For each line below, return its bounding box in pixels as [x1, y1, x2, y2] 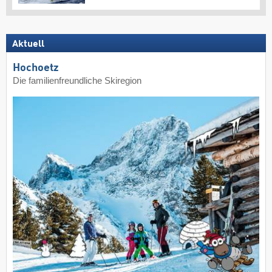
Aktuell [12, 39, 44, 49]
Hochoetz [13, 63, 59, 74]
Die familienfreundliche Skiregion [13, 76, 141, 86]
